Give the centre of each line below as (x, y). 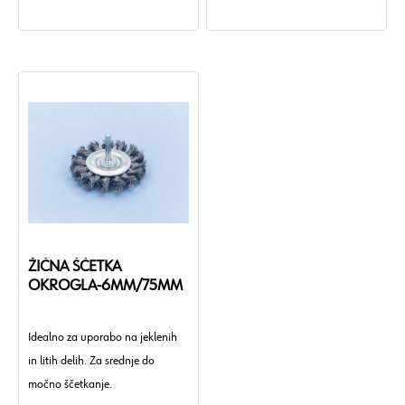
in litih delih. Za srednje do (91, 361)
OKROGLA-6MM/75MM (105, 286)
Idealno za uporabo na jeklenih (103, 337)
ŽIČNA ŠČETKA (75, 267)
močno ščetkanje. (70, 384)
